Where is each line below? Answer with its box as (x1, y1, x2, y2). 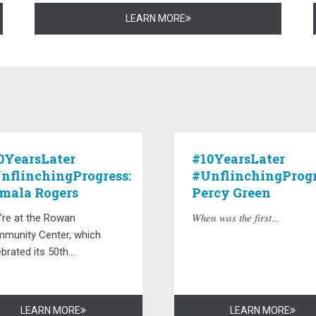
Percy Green (191, 183, 271, 201)
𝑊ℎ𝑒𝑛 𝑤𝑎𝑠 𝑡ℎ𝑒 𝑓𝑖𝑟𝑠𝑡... (191, 211, 278, 224)
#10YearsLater (191, 150, 285, 167)
